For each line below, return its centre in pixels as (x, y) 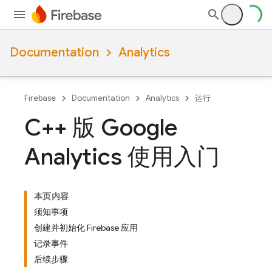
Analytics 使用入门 (122, 157)
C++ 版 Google (101, 127)
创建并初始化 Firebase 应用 (86, 228)
